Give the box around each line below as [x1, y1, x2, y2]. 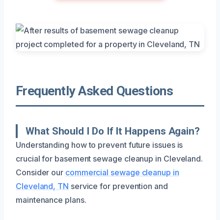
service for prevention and [68, 181, 168, 191]
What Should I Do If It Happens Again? [26, 125, 200, 137]
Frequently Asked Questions [16, 83, 173, 98]
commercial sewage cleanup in [65, 167, 179, 177]
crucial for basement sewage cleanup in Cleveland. [16, 153, 203, 164]
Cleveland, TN [16, 181, 69, 191]
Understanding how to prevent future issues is [16, 139, 183, 150]
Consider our [16, 167, 65, 177]
